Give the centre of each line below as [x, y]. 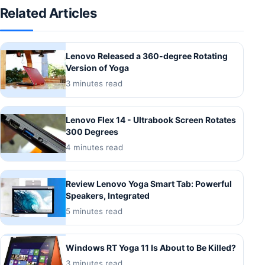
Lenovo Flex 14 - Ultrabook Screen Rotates [151, 120]
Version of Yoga [97, 68]
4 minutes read [94, 148]
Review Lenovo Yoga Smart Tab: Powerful [149, 184]
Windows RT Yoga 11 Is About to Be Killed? [151, 248]
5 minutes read [94, 211]
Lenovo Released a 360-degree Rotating [147, 56]
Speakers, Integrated [108, 196]
